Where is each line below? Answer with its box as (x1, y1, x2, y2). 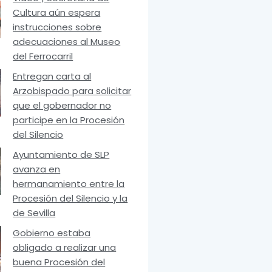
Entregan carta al (13, 70, 92, 83)
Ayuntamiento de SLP (13, 148, 110, 161)
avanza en (13, 163, 61, 176)
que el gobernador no (13, 99, 112, 112)
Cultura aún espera (13, 6, 101, 19)
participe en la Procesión (13, 114, 125, 127)
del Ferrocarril (13, 50, 73, 63)
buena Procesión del (13, 256, 106, 269)
